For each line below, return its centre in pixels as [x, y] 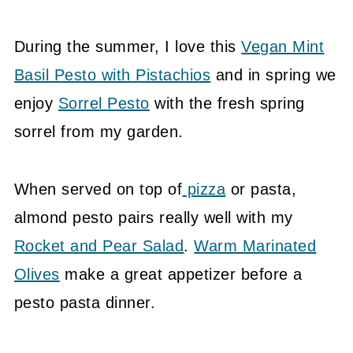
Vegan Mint [283, 47]
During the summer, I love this [128, 47]
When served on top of [98, 190]
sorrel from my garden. [98, 132]
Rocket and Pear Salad [99, 246]
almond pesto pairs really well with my [153, 218]
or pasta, [261, 190]
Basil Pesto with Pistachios [112, 75]
